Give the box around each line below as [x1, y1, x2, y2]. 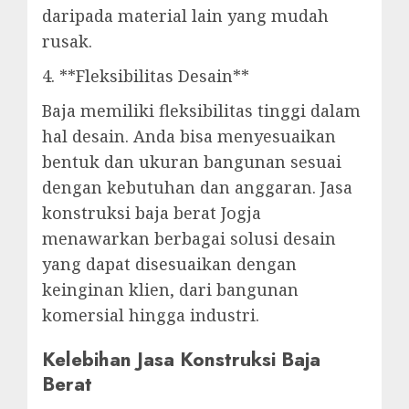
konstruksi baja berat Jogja [42, 202, 261, 224]
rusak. [42, 30, 92, 52]
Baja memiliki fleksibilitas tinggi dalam [42, 100, 361, 121]
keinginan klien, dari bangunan [42, 278, 299, 300]
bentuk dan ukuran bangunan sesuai [42, 151, 341, 173]
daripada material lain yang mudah [42, 5, 329, 26]
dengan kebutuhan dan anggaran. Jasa [42, 176, 352, 198]
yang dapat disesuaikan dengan [42, 253, 297, 275]
